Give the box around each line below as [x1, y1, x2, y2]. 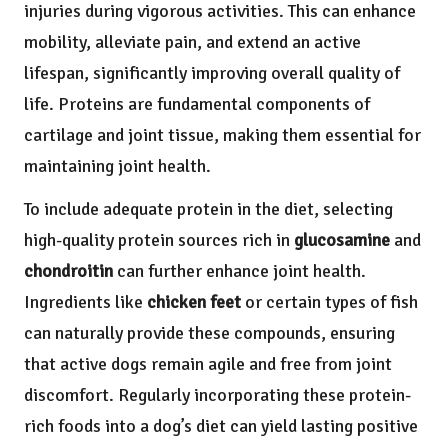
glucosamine [294, 229, 390, 252]
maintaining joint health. [24, 155, 211, 178]
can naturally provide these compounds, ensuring [24, 322, 395, 345]
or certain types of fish [241, 291, 418, 314]
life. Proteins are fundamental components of [24, 93, 370, 116]
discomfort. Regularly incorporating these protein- [24, 384, 411, 407]
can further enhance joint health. [113, 260, 366, 283]
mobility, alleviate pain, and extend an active [24, 31, 361, 54]
